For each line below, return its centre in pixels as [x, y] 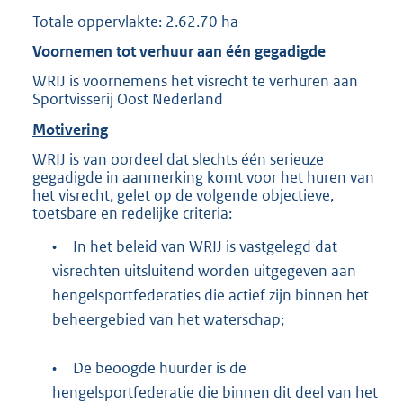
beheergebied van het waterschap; [168, 319]
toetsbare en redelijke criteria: [132, 214]
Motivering [70, 129]
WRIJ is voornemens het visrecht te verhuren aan [195, 81]
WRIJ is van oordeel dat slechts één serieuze [178, 160]
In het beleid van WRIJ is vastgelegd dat [205, 246]
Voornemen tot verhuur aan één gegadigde [179, 51]
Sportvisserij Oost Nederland [128, 99]
